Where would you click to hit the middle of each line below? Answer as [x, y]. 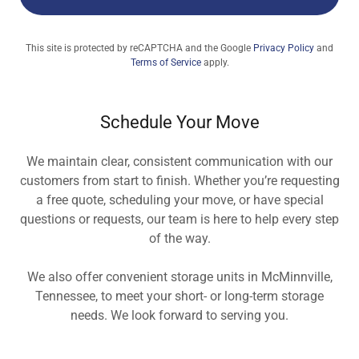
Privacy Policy [284, 48]
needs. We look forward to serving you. [179, 315]
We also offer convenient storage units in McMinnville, [179, 276]
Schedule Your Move [179, 122]
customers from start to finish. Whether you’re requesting [179, 180]
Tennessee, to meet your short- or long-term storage [179, 296]
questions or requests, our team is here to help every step [179, 219]
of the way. [179, 238]
